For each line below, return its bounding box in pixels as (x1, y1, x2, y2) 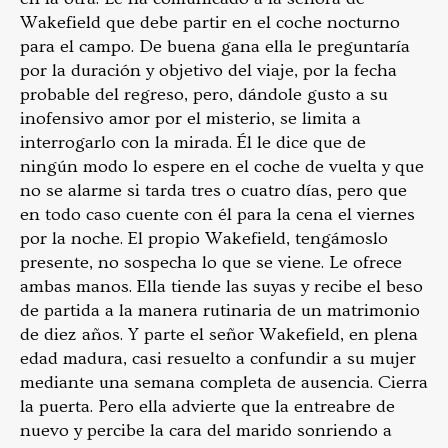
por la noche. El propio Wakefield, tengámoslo (20, 227, 388, 249)
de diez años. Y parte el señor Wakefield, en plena (20, 323, 418, 345)
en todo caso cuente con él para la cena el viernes (20, 203, 415, 225)
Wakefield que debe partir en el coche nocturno (20, 11, 400, 33)
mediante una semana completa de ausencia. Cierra (20, 371, 428, 393)
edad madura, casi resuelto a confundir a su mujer (20, 347, 416, 369)
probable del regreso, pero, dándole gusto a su (20, 83, 388, 105)
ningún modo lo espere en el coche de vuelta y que (20, 155, 424, 177)
